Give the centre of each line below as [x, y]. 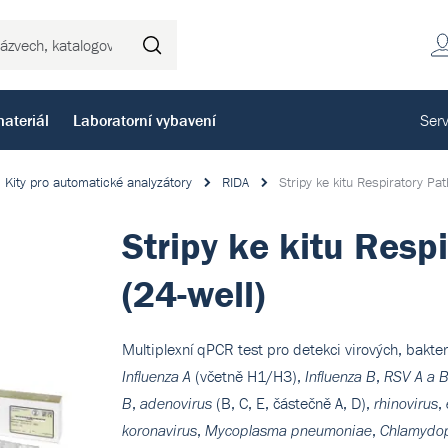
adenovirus [175, 403]
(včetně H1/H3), [247, 376]
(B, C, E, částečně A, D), [292, 403]
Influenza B [340, 376]
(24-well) [193, 293]
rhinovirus [405, 403]
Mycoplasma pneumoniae [288, 430]
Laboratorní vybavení [144, 120]
